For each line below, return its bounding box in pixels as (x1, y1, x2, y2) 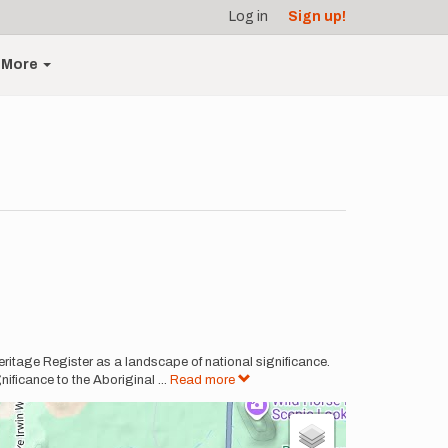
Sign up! (288, 9, 346, 24)
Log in (229, 9, 268, 24)
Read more (170, 373, 238, 387)
